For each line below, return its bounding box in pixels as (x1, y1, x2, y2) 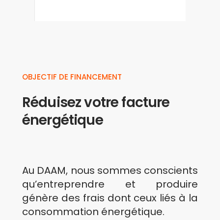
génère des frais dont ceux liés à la (22, 191, 198, 205)
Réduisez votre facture (22, 93, 170, 112)
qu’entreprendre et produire (22, 177, 198, 191)
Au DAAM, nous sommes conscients (22, 164, 198, 177)
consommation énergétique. (22, 205, 165, 219)
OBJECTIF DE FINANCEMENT (22, 72, 122, 82)
